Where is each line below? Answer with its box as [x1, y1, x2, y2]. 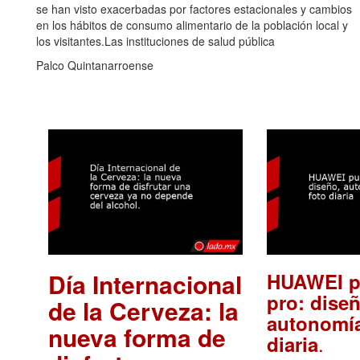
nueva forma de [48, 319, 226, 354]
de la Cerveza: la [48, 292, 239, 328]
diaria [266, 329, 318, 358]
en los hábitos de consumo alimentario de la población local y [36, 16, 348, 33]
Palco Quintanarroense [36, 56, 153, 73]
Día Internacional [48, 266, 242, 301]
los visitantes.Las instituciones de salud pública [36, 32, 275, 49]
